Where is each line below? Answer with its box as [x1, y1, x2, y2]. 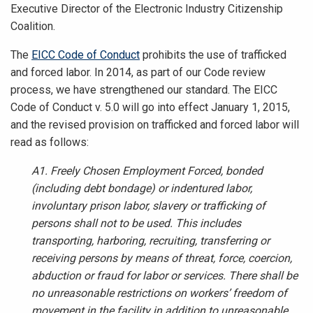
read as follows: [10, 136, 89, 149]
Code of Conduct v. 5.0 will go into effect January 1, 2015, [10, 101, 290, 114]
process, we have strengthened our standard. [10, 83, 233, 96]
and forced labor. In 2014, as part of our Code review [10, 66, 265, 79]
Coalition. [10, 20, 55, 33]
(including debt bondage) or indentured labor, [31, 182, 252, 195]
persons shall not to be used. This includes [31, 217, 241, 230]
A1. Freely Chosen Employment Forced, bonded [31, 164, 263, 177]
